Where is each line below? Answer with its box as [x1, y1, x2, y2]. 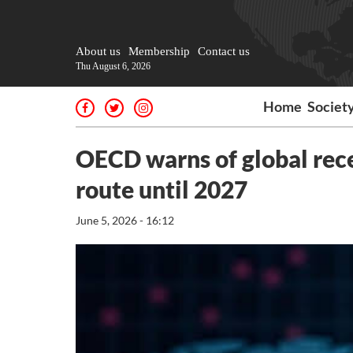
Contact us [198, 45, 250, 58]
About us [76, 45, 121, 58]
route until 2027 [76, 175, 247, 203]
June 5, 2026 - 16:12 [76, 214, 174, 227]
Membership [128, 45, 190, 58]
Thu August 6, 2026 [76, 61, 150, 72]
